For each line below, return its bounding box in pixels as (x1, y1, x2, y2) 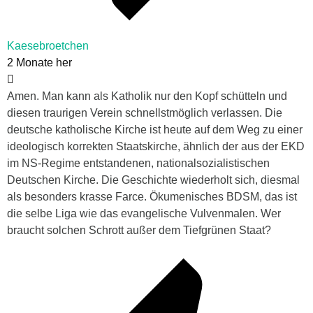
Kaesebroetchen (7, 40, 89, 52)
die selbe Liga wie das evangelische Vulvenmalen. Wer (7, 208, 281, 220)
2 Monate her (7, 57, 72, 69)
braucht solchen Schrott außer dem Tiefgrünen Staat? (7, 224, 271, 237)
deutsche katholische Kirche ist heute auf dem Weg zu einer (7, 124, 303, 136)
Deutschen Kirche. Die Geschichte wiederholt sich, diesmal (7, 174, 300, 187)
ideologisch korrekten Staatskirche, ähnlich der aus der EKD (7, 140, 305, 153)
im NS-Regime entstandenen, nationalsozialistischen (7, 157, 270, 170)
